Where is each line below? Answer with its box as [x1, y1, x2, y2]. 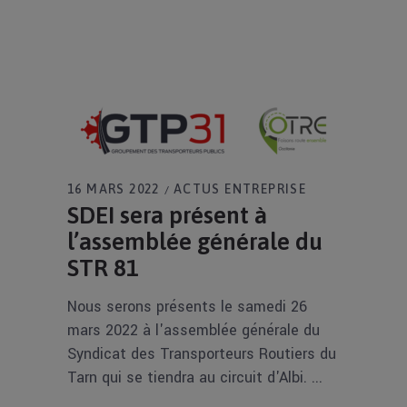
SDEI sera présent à [67, 202, 267, 229]
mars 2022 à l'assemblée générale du [67, 320, 320, 341]
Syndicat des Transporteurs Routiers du [67, 343, 336, 364]
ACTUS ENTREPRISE [173, 182, 307, 196]
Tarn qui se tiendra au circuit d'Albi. [67, 367, 312, 388]
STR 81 [67, 254, 139, 282]
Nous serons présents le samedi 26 [67, 296, 307, 317]
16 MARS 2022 [67, 182, 160, 196]
